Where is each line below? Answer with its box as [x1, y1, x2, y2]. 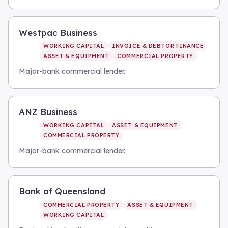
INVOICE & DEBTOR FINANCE [112, 42, 204, 49]
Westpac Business [19, 27, 97, 38]
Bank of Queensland [19, 186, 105, 196]
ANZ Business [19, 106, 77, 117]
